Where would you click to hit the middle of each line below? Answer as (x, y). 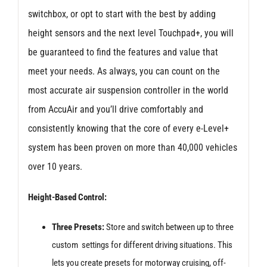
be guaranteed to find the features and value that (123, 52)
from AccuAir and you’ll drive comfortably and (115, 109)
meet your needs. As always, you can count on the (124, 71)
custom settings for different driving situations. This (142, 245)
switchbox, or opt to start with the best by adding (122, 14)
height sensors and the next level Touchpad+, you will (131, 33)
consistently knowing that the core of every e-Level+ (128, 128)
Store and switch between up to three (169, 227)
